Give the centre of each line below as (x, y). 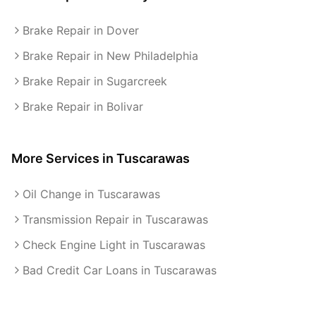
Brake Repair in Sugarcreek (95, 81)
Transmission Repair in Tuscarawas (115, 219)
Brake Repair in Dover (81, 30)
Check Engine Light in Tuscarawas (114, 245)
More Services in (64, 158)
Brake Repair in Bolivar (83, 107)
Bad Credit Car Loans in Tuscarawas (120, 270)
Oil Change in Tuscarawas (91, 194)
